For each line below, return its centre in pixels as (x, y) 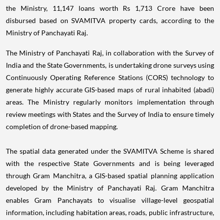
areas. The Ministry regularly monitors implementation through (110, 102)
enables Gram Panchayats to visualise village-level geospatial (110, 200)
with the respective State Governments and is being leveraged (110, 164)
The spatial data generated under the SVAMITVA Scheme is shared (110, 151)
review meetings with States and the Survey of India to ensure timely (110, 114)
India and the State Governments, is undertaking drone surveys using (110, 65)
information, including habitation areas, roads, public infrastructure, (110, 213)
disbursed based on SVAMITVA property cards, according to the (110, 21)
